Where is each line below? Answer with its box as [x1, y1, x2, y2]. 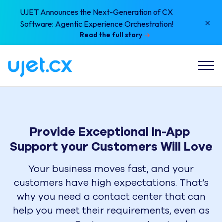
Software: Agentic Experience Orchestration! [20, 19, 173, 29]
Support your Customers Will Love [9, 139, 213, 155]
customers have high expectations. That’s [13, 176, 209, 189]
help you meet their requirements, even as [12, 204, 210, 217]
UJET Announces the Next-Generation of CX [20, 7, 173, 17]
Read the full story [80, 30, 142, 39]
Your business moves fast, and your [28, 163, 194, 175]
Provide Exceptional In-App [29, 124, 190, 140]
